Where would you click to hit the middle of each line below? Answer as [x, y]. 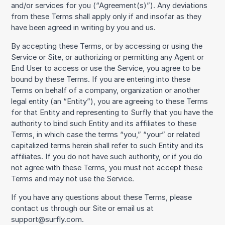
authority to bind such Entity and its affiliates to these [104, 123]
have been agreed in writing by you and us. [84, 27]
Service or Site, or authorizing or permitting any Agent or [108, 57]
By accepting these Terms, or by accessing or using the [107, 46]
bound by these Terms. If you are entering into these [101, 79]
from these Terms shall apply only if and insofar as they [106, 16]
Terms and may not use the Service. [73, 179]
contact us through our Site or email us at [83, 208]
